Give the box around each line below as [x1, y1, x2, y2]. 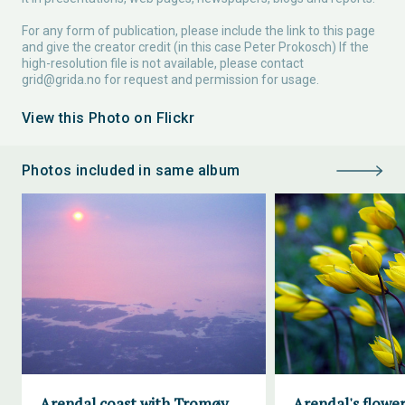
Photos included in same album [22, 162, 240, 179]
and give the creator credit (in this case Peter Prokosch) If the [22, 40, 369, 54]
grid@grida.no [22, 72, 101, 87]
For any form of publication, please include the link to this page [22, 24, 375, 38]
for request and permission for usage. [101, 72, 319, 87]
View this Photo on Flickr [22, 109, 194, 127]
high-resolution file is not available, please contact [22, 56, 304, 71]
